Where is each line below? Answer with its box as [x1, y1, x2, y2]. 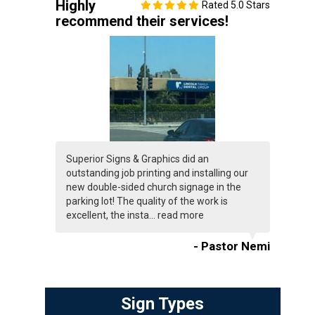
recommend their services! [55, 13, 229, 30]
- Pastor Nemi [193, 239, 271, 254]
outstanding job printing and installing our [65, 167, 248, 179]
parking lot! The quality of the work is [65, 195, 228, 207]
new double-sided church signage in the [65, 181, 241, 193]
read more [157, 210, 204, 221]
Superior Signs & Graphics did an [65, 153, 209, 165]
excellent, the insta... [65, 210, 157, 221]
